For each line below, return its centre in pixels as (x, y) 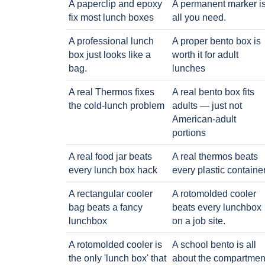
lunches (188, 68)
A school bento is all (214, 245)
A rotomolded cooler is (115, 245)
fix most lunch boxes (111, 17)
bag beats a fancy (106, 207)
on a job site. (198, 221)
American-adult (204, 119)
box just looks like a (110, 55)
